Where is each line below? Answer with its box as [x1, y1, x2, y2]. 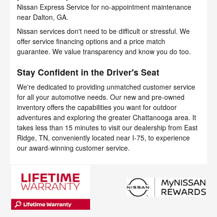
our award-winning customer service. [17, 143, 130, 153]
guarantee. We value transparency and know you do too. [17, 46, 191, 56]
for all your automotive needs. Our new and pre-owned [17, 92, 185, 102]
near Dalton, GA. [17, 12, 68, 22]
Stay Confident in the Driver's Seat [17, 65, 159, 78]
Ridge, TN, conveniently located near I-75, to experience [17, 133, 190, 143]
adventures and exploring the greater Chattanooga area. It [17, 112, 196, 123]
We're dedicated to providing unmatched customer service [17, 82, 195, 92]
